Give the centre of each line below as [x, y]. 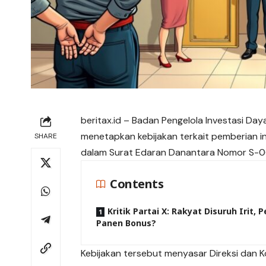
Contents [137, 184]
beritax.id [101, 121]
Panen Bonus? [126, 223]
